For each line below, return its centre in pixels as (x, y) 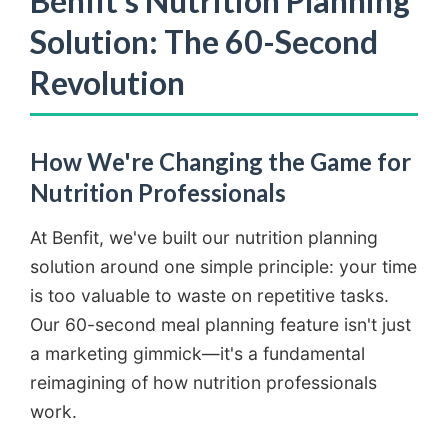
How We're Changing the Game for (220, 162)
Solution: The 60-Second (204, 42)
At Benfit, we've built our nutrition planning (204, 238)
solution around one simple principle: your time (223, 267)
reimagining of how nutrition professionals (203, 383)
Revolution (107, 83)
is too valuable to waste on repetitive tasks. (209, 296)
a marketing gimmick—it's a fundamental (197, 354)
